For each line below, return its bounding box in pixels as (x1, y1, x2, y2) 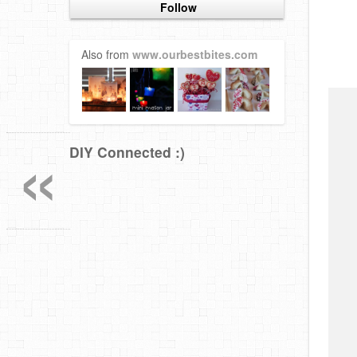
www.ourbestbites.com (132, 46, 257, 63)
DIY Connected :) (69, 142, 185, 163)
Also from (81, 46, 132, 63)
